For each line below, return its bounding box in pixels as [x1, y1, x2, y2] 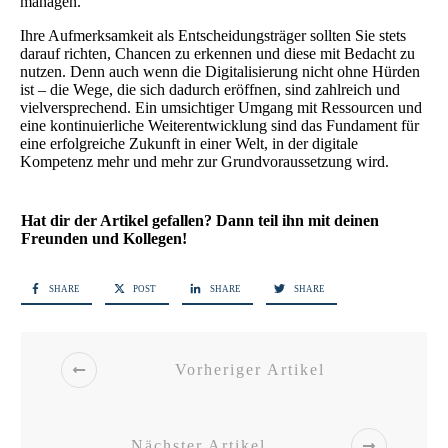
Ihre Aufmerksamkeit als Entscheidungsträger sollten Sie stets [20, 26, 406, 44]
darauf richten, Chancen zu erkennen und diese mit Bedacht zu [20, 44, 415, 62]
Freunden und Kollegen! [21, 229, 187, 247]
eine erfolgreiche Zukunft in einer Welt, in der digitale [20, 134, 358, 152]
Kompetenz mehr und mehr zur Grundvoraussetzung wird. [20, 152, 389, 170]
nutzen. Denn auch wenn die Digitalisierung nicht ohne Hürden [20, 62, 420, 80]
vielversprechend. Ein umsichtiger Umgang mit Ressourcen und [20, 98, 422, 116]
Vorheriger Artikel [174, 361, 325, 379]
